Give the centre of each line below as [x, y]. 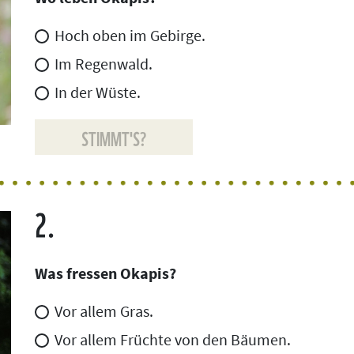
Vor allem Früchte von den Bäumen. [173, 340]
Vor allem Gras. [104, 311]
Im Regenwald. [104, 64]
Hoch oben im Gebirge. [130, 35]
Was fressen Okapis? [105, 273]
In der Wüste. [98, 92]
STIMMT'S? [114, 137]
